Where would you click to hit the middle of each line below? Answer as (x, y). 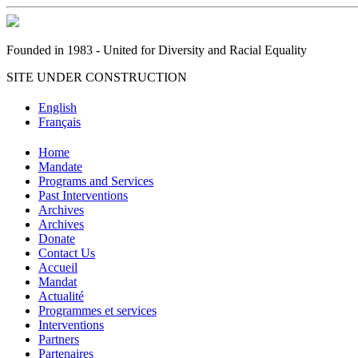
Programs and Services (96, 181)
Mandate (60, 166)
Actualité (61, 296)
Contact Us (67, 253)
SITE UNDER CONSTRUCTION (97, 77)
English (58, 107)
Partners (59, 339)
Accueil (58, 267)
